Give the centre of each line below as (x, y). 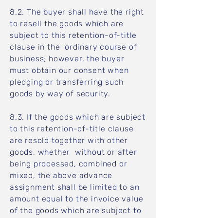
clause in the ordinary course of (73, 47)
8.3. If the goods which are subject (78, 117)
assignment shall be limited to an (76, 187)
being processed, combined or (69, 164)
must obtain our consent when (69, 70)
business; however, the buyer (67, 59)
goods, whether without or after (73, 152)
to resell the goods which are (67, 24)
